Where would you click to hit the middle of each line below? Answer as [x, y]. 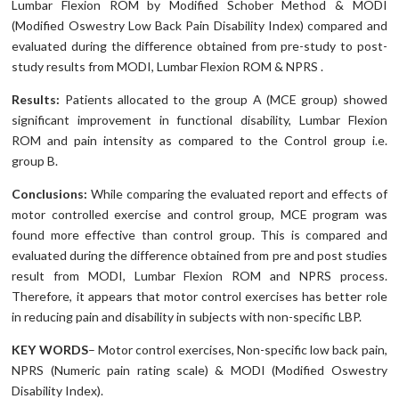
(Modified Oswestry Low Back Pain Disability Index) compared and [199, 26]
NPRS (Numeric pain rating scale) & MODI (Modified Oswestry [199, 370]
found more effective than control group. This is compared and [199, 235]
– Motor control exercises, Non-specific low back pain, [237, 350]
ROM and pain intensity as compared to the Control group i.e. [199, 141]
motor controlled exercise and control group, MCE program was [199, 215]
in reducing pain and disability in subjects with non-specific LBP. [187, 317]
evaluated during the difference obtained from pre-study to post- [199, 46]
